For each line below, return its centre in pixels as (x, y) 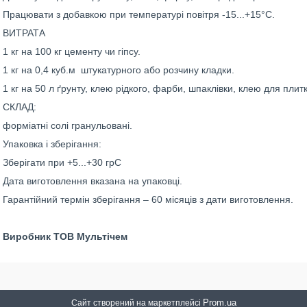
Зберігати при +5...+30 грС (62, 162)
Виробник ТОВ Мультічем (65, 236)
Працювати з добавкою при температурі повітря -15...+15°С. (139, 14)
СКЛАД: (20, 107)
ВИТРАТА (24, 33)
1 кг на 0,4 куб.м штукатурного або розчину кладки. (119, 70)
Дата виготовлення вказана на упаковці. (93, 181)
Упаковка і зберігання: (52, 144)
